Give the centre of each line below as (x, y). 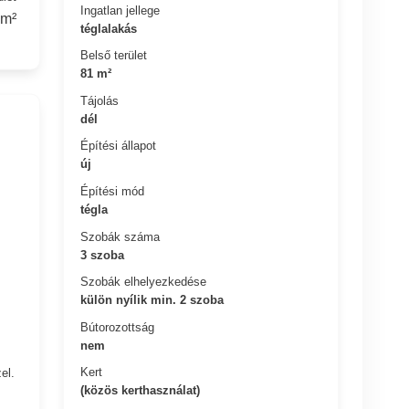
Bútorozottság (118, 327)
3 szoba (103, 255)
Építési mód (113, 191)
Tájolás (100, 100)
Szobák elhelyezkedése (144, 281)
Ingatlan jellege (121, 10)
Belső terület (114, 55)
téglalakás (109, 28)
